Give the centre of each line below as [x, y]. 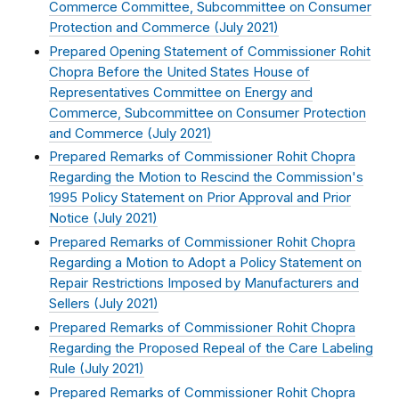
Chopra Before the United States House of [179, 72]
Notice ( [73, 219]
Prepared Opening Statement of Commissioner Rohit [210, 51]
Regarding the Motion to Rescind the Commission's [206, 178]
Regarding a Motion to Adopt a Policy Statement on [205, 263]
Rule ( [67, 368]
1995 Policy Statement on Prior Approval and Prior [200, 198]
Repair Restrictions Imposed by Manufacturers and [204, 284]
